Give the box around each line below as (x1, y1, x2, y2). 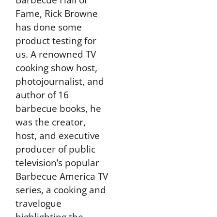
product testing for (15, 34, 97, 47)
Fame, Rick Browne (15, 7, 98, 20)
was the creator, (15, 115, 86, 128)
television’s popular (15, 156, 100, 169)
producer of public (15, 142, 96, 155)
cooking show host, (15, 61, 98, 74)
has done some (15, 20, 82, 33)
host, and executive (15, 129, 100, 142)
